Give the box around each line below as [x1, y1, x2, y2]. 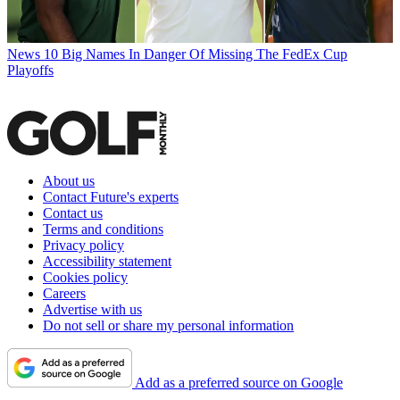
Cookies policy [43, 269, 128, 285]
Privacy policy [43, 237, 124, 253]
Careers [43, 285, 86, 301]
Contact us [43, 204, 103, 221]
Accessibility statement [43, 253, 171, 269]
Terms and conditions [43, 221, 163, 237]
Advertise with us [43, 301, 142, 317]
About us [43, 172, 95, 188]
